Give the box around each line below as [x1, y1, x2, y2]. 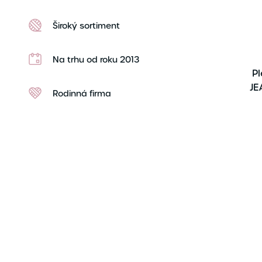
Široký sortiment [53, 19, 120, 32]
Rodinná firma [53, 87, 111, 99]
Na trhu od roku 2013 [53, 53, 139, 65]
